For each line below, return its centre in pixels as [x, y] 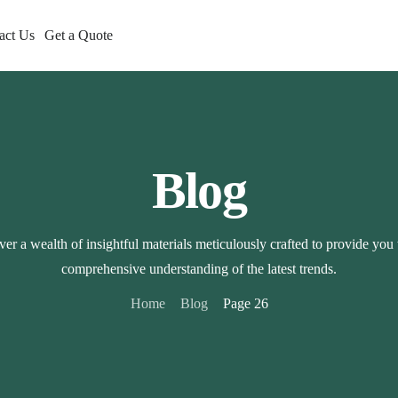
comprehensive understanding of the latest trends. [199, 269]
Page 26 [245, 303]
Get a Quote [79, 35]
